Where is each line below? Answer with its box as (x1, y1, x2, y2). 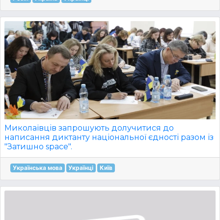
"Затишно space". (4, 142, 72, 151)
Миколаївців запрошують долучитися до (4, 123, 174, 133)
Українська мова (12, 164, 62, 171)
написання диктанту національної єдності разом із (4, 133, 214, 142)
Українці (68, 164, 94, 171)
